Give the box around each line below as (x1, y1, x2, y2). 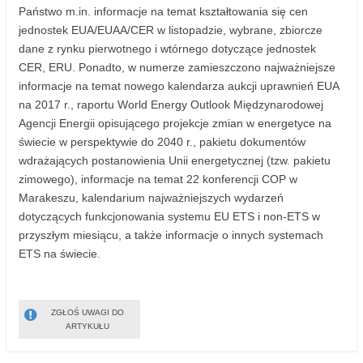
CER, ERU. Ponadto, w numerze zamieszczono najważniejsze (19, 61, 335, 75)
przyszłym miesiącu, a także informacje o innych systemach (19, 228, 323, 242)
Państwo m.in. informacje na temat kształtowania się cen (19, 5, 308, 19)
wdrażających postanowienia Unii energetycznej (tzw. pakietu (19, 154, 331, 168)
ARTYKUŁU (66, 322, 109, 331)
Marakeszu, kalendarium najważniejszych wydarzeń (19, 191, 284, 205)
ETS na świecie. (19, 247, 100, 261)
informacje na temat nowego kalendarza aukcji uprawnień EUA (19, 79, 339, 93)
